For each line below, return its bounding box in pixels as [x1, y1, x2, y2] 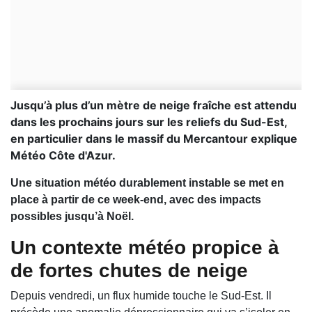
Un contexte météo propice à [10, 237, 279, 259]
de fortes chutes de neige [10, 260, 248, 282]
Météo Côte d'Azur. [10, 148, 116, 163]
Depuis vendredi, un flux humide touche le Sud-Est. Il [10, 290, 272, 302]
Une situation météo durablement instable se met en [10, 177, 284, 189]
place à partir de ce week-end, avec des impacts [10, 194, 261, 206]
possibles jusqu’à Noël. [10, 210, 134, 223]
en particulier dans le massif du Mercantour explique [10, 132, 297, 146]
